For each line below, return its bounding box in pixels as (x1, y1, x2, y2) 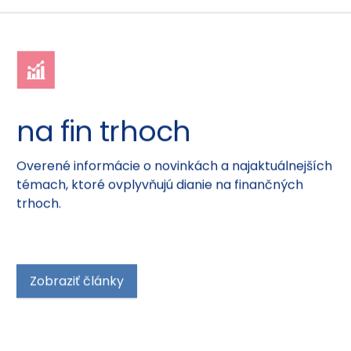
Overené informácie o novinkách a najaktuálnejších (16, 159, 332, 178)
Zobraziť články (29, 274, 124, 293)
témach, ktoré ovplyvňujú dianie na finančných (16, 178, 303, 197)
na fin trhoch (16, 114, 190, 154)
